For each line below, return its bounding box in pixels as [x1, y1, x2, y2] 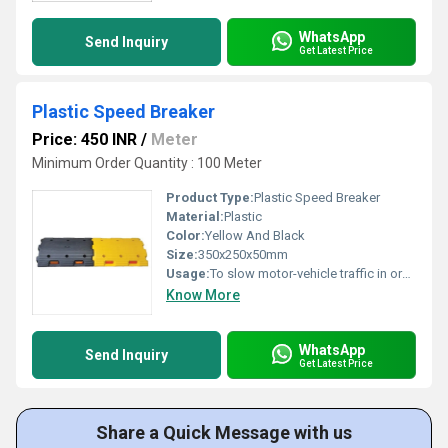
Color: [166, 228, 205, 243]
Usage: [166, 266, 210, 281]
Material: [166, 209, 224, 224]
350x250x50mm [198, 247, 288, 262]
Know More [166, 287, 240, 303]
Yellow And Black [205, 228, 305, 243]
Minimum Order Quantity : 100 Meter [32, 155, 262, 171]
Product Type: [166, 190, 254, 205]
